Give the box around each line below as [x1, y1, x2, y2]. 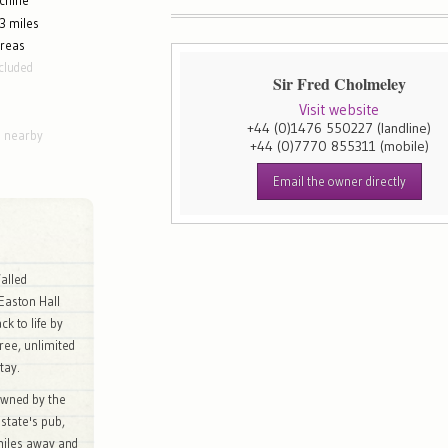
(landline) [377, 119, 432, 138]
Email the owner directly [272, 174, 406, 190]
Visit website [299, 100, 380, 120]
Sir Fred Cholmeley [272, 72, 406, 96]
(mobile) [379, 137, 429, 156]
